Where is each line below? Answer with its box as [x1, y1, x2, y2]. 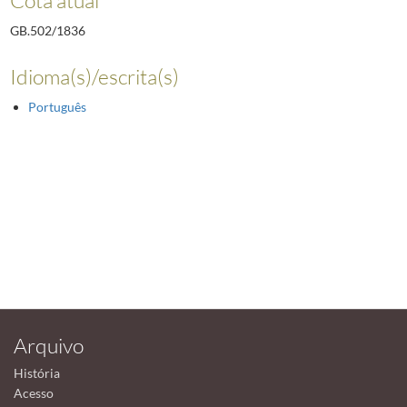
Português [27, 99, 86, 115]
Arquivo [14, 333, 84, 358]
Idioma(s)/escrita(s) [9, 64, 179, 90]
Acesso [14, 385, 54, 402]
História [14, 364, 60, 381]
